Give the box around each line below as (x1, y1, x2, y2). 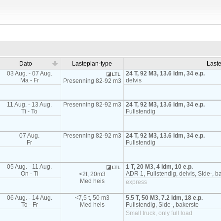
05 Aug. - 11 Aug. (7, 163, 52, 170)
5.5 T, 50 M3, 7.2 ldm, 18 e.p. (125, 194, 203, 201)
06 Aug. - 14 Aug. (6, 194, 52, 201)
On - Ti (20, 170, 38, 177)
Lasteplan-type (72, 60, 112, 67)
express (125, 179, 147, 185)
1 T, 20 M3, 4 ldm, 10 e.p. (125, 163, 193, 170)
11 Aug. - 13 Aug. (7, 101, 52, 108)
